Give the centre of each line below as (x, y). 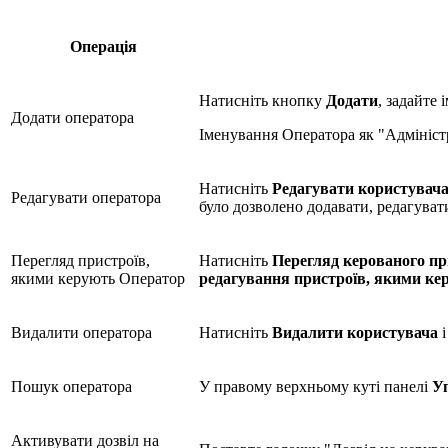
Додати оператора (72, 118)
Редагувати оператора (86, 198)
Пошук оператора (71, 387)
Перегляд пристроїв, (80, 261)
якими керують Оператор (98, 279)
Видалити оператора (81, 333)
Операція (103, 47)
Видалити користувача (355, 333)
